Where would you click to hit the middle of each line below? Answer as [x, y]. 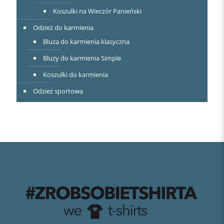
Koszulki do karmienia [75, 74]
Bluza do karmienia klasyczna [86, 41]
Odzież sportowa [58, 91]
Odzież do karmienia [63, 27]
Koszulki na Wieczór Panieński [97, 11]
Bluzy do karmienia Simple [82, 58]
